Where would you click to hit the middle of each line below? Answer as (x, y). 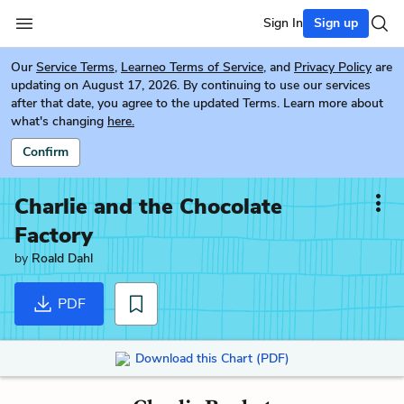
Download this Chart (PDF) (212, 358)
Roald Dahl (62, 258)
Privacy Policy (333, 67)
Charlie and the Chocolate (148, 207)
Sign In (283, 23)
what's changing (57, 121)
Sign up (336, 23)
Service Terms (75, 67)
